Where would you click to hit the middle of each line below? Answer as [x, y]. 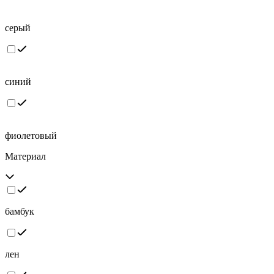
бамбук [20, 212]
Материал [25, 157]
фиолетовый [31, 136]
